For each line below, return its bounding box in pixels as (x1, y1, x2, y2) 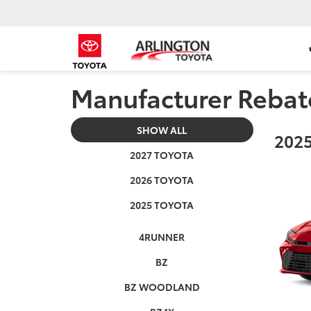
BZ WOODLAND (124, 280, 200, 294)
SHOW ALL (137, 123, 187, 137)
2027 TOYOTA (130, 148, 194, 162)
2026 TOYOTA (130, 173, 194, 187)
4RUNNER (139, 230, 185, 244)
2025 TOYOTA (130, 198, 194, 212)
